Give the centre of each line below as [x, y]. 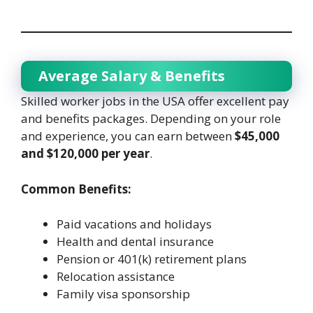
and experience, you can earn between [128, 136]
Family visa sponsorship [123, 294]
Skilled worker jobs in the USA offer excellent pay [155, 101]
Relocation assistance [116, 277]
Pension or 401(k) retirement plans [152, 259]
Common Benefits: [76, 189]
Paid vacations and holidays [134, 224]
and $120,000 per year [85, 154]
